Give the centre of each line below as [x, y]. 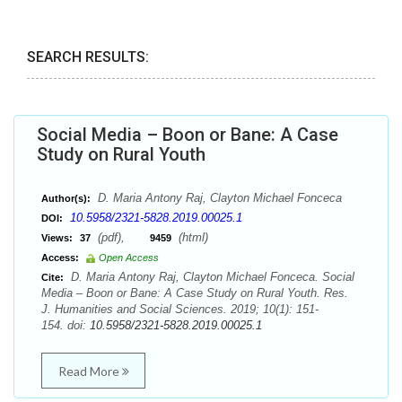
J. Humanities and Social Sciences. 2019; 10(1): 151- [180, 309]
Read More [90, 371]
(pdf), [122, 237]
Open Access [129, 258]
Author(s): [66, 198]
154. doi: [66, 325]
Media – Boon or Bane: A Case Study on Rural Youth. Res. [195, 293]
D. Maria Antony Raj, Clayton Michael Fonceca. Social [211, 277]
